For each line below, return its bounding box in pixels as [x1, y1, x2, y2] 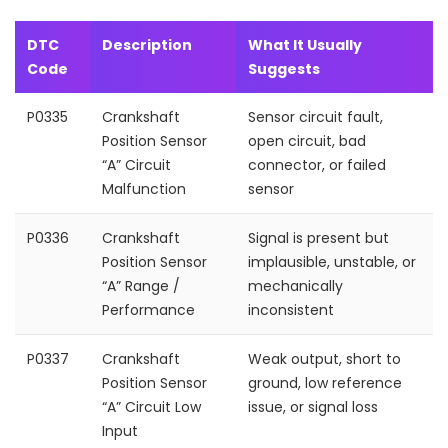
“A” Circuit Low [102, 397, 201, 417]
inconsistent [248, 300, 334, 320]
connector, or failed [248, 155, 386, 175]
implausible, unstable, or [248, 252, 416, 272]
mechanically [248, 276, 343, 296]
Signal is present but [248, 228, 389, 248]
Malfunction [102, 179, 186, 199]
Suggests [248, 59, 320, 79]
